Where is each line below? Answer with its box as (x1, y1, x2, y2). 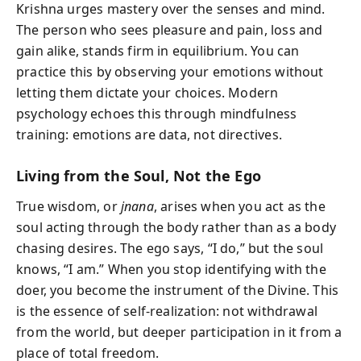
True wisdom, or (16, 197, 121, 215)
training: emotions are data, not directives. (16, 125, 282, 143)
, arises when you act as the (153, 197, 326, 215)
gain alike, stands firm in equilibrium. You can (16, 41, 300, 60)
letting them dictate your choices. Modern (16, 83, 279, 102)
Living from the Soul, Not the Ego (16, 165, 261, 185)
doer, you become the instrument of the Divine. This (16, 281, 339, 299)
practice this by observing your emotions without (16, 62, 324, 81)
